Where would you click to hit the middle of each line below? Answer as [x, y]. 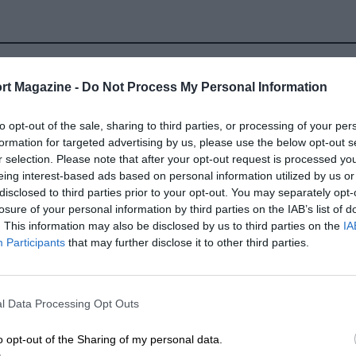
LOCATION [50, 239]
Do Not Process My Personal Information [205, 87]
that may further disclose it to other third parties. [187, 242]
